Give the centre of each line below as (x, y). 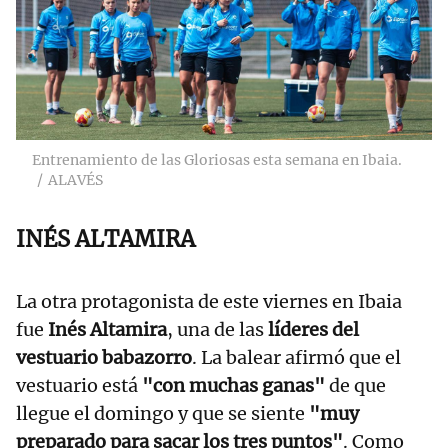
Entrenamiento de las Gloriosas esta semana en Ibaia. (217, 159)
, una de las (215, 329)
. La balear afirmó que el (296, 357)
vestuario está (79, 385)
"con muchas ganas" (233, 385)
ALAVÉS (75, 179)
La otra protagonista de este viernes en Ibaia (209, 301)
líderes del (311, 329)
